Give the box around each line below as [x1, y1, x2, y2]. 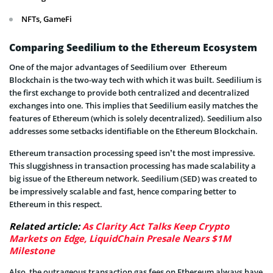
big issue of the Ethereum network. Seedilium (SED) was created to [9, 173, 257, 185]
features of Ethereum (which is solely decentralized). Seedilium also [9, 113, 262, 124]
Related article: [9, 220, 82, 233]
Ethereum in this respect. [9, 199, 102, 210]
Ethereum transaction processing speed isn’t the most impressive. [9, 147, 255, 159]
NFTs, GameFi [21, 13, 72, 25]
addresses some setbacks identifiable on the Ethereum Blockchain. [9, 126, 258, 137]
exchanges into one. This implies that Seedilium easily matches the [9, 100, 258, 112]
